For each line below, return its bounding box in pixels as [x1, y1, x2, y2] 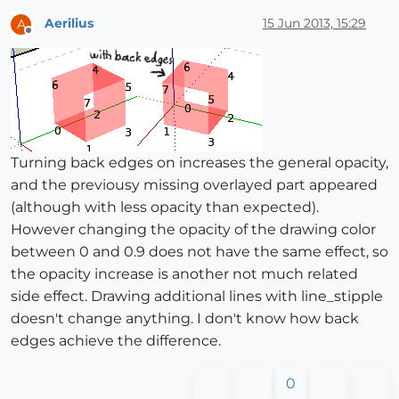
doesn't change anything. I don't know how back [11, 309, 359, 327]
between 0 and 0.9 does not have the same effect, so [11, 242, 388, 260]
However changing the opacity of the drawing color [11, 220, 376, 238]
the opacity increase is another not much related [11, 265, 358, 282]
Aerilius [45, 15, 94, 32]
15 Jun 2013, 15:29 [263, 15, 366, 32]
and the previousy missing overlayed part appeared [11, 175, 378, 193]
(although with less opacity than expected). [11, 198, 319, 216]
